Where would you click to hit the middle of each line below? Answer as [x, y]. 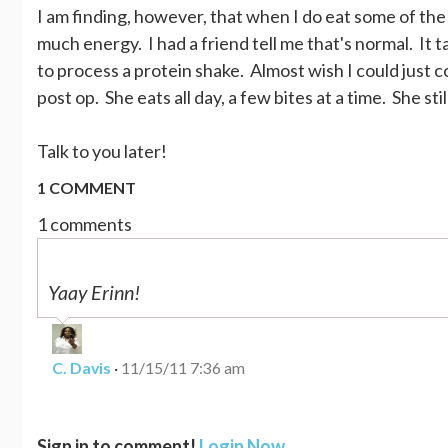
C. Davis [81, 367]
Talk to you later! [102, 150]
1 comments [84, 223]
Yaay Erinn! [94, 291]
